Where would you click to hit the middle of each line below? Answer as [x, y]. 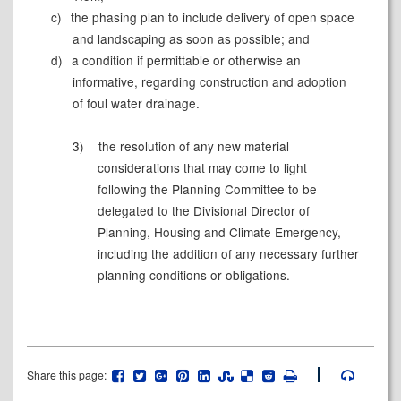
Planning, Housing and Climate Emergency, [220, 232]
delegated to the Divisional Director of [204, 211]
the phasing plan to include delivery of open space [210, 17]
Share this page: [68, 374]
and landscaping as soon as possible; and [191, 39]
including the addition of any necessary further [229, 254]
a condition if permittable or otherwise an [184, 60]
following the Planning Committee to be [208, 189]
